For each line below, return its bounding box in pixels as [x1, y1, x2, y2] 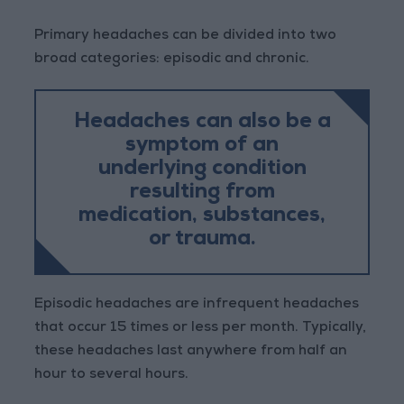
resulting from [129, 183, 275, 205]
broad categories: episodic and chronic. [34, 52, 310, 68]
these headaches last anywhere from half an [34, 344, 348, 360]
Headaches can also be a [73, 113, 331, 134]
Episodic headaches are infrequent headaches [34, 298, 360, 313]
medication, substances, [78, 207, 326, 228]
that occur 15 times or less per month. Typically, [34, 321, 367, 336]
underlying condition [97, 160, 307, 181]
